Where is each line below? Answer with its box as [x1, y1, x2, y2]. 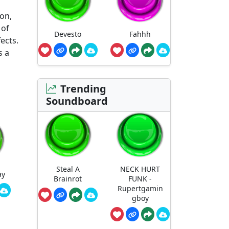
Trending [60, 81, 106, 96]
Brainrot [54, 174, 82, 184]
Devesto [54, 29, 82, 39]
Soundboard [46, 94, 108, 108]
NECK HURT [120, 164, 161, 174]
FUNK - [128, 174, 152, 184]
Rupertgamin [117, 184, 163, 194]
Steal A [56, 164, 80, 174]
